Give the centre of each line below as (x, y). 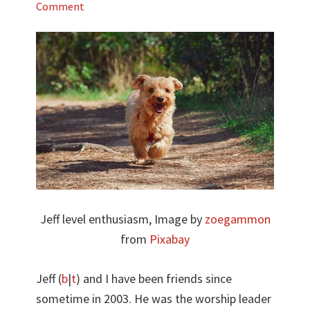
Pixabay (170, 239)
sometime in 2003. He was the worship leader (154, 299)
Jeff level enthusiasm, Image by (122, 219)
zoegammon (237, 219)
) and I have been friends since (154, 279)
